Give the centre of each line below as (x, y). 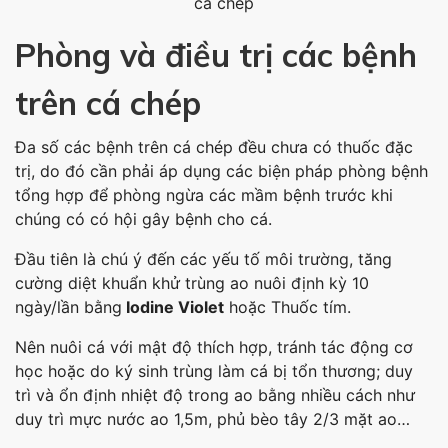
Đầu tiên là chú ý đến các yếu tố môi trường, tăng (203, 259)
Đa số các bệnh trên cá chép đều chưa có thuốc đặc (214, 147)
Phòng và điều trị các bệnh (216, 55)
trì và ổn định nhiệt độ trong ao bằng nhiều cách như (215, 395)
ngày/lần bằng (68, 307)
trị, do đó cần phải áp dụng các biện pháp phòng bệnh (221, 171)
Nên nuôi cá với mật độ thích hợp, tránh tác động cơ (214, 347)
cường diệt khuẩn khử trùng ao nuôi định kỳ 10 (192, 283)
